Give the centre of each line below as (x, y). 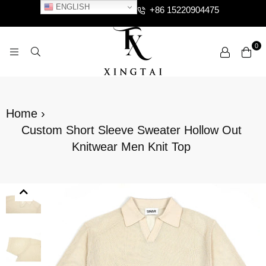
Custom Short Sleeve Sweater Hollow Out (131, 130)
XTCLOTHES (168, 82)
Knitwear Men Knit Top (131, 147)
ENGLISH (71, 7)
